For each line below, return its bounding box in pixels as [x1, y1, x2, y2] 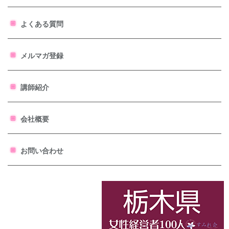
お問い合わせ [20, 147, 63, 155]
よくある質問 [20, 20, 63, 29]
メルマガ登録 [20, 52, 63, 60]
